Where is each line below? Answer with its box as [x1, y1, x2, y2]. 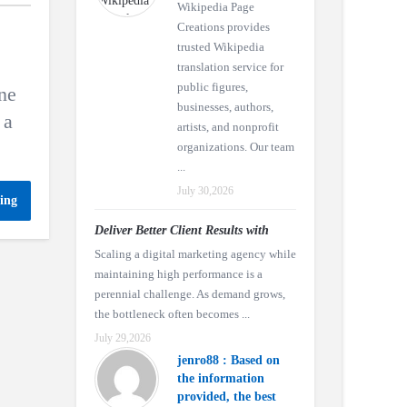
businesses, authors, [176, 100, 273, 114]
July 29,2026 [94, 332, 151, 344]
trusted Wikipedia [176, 40, 264, 54]
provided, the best [176, 390, 276, 403]
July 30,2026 [176, 184, 233, 197]
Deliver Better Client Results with [94, 223, 269, 237]
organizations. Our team [176, 140, 294, 154]
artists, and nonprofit [176, 120, 279, 134]
